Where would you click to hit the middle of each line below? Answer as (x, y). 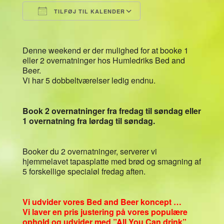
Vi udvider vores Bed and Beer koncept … (102, 201)
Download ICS (66, 29)
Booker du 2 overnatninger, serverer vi (89, 151)
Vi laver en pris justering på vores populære (105, 211)
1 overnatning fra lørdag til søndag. (88, 120)
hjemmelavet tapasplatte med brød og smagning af (111, 161)
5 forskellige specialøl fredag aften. (84, 171)
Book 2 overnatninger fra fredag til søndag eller (111, 110)
